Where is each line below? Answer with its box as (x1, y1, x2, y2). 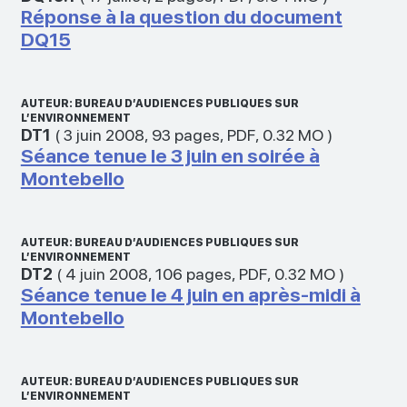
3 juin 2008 (63, 124, 144, 144)
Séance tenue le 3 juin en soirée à (20, 144, 320, 167)
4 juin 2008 (65, 263, 148, 283)
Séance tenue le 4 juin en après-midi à (20, 283, 361, 306)
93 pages (151, 124, 220, 144)
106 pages (154, 263, 232, 283)
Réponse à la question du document (20, 5, 342, 28)
